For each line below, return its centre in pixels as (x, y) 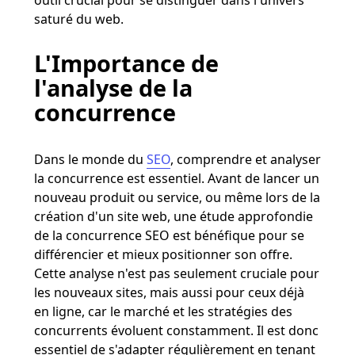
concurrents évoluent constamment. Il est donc (176, 330)
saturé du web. (78, 19)
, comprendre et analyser (245, 159)
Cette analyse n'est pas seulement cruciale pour (176, 273)
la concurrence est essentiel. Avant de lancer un (176, 178)
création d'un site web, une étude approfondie (173, 216)
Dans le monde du (90, 159)
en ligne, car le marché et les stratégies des (163, 311)
